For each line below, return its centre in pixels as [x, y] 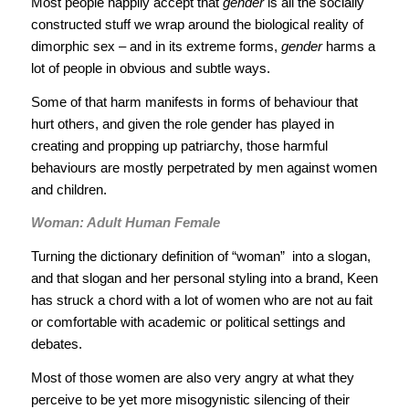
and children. [68, 189]
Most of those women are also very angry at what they [192, 377]
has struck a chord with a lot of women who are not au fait [201, 300]
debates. [56, 344]
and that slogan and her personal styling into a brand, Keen [204, 278]
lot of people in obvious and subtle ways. [150, 68]
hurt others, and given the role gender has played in [182, 123]
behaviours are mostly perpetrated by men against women [204, 167]
